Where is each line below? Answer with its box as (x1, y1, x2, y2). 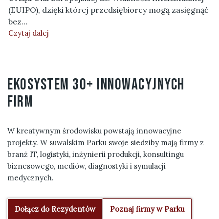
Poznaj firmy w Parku (110, 204, 184, 214)
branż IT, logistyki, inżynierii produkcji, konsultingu (7, 150, 184, 159)
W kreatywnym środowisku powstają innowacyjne (7, 126, 181, 135)
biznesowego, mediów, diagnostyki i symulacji (7, 161, 166, 171)
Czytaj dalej (8, 28, 49, 38)
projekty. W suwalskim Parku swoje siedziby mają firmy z (7, 138, 204, 147)
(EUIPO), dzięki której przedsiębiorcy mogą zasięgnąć (8, 5, 209, 15)
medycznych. (7, 173, 54, 182)
